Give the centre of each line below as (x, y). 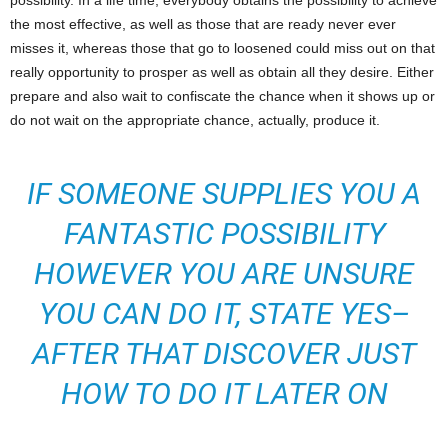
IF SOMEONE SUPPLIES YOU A (224, 194)
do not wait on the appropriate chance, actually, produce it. (195, 120)
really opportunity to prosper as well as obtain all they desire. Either (222, 72)
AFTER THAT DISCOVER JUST (224, 354)
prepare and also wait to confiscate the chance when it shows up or (222, 96)
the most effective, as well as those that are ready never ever (203, 24)
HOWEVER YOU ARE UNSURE (224, 274)
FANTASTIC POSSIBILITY (224, 234)
